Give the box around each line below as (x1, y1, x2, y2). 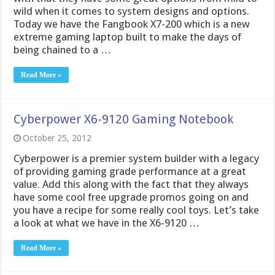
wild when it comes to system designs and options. (14, 4, 250, 17)
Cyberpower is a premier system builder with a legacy (14, 152, 260, 165)
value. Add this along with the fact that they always (14, 177, 249, 190)
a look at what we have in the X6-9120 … (14, 216, 200, 229)
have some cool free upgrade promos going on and (14, 190, 249, 203)
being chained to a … (14, 43, 112, 56)
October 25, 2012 (23, 133, 92, 143)
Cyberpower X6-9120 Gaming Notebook (14, 111, 234, 126)
